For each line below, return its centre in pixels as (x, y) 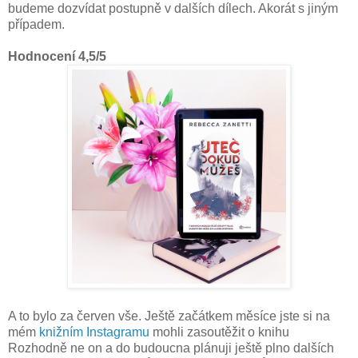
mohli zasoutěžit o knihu (219, 332)
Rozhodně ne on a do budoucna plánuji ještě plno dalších (171, 348)
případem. (38, 24)
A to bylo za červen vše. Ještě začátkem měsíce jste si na (169, 316)
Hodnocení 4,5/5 (57, 56)
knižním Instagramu (94, 332)
